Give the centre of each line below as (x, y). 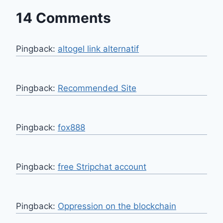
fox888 (71, 127)
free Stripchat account (102, 167)
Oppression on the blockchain (117, 206)
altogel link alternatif (98, 49)
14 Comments (63, 18)
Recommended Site (97, 88)
